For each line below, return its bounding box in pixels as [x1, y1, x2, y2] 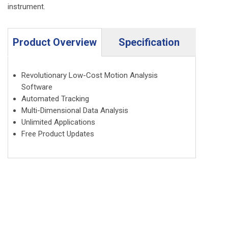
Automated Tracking [21, 94, 89, 103]
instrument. [8, 2, 45, 11]
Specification [118, 36, 180, 48]
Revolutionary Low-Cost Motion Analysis [21, 71, 158, 80]
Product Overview [13, 36, 97, 48]
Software [21, 82, 52, 92]
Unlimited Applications [21, 118, 95, 127]
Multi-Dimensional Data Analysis [21, 106, 128, 115]
